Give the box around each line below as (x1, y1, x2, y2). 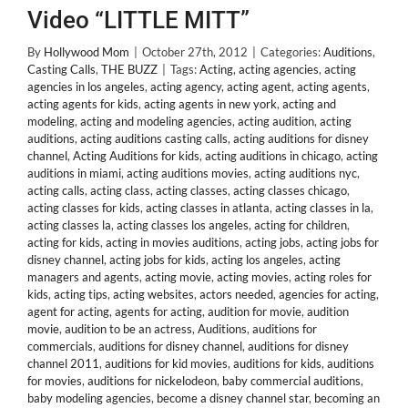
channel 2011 (27, 356, 99, 371)
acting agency (150, 79, 221, 94)
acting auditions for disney (233, 131, 369, 146)
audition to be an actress (65, 321, 192, 336)
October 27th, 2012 (142, 45, 248, 59)
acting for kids (27, 235, 100, 250)
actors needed (199, 287, 273, 301)
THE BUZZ (101, 62, 158, 76)
